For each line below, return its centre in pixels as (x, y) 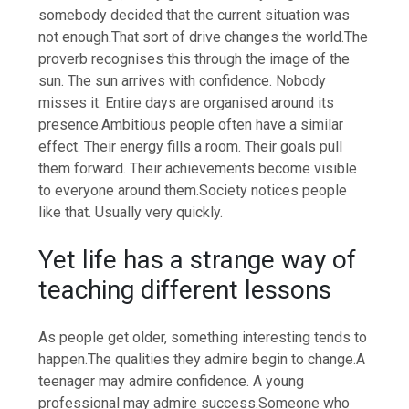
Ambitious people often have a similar (223, 125)
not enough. (75, 37)
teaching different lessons (185, 290)
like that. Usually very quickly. (131, 213)
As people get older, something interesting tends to (203, 337)
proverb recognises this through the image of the (194, 59)
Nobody (301, 81)
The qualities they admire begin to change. (222, 359)
